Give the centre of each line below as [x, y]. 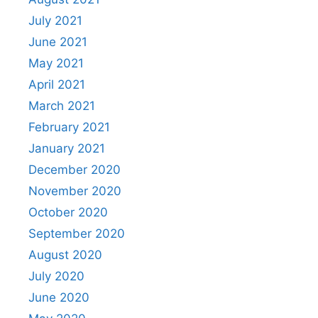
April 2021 [57, 84]
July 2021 [55, 20]
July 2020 [56, 276]
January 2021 [67, 148]
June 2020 [59, 297]
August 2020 [65, 254]
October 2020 [68, 212]
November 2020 [75, 191]
